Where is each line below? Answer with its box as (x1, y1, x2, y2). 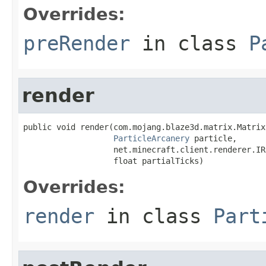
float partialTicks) (23, 156, 204, 166)
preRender (23, 31, 130, 55)
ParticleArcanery (113, 133, 189, 143)
